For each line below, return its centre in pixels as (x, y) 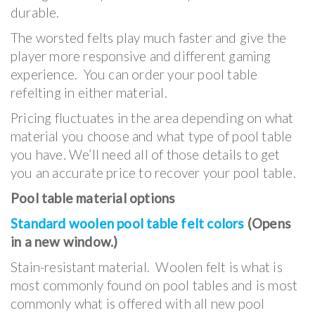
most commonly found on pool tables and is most (154, 285)
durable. (35, 12)
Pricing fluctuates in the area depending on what (152, 117)
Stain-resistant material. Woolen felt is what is (147, 266)
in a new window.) (64, 241)
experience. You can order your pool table (134, 74)
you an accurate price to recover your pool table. (153, 172)
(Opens (268, 223)
